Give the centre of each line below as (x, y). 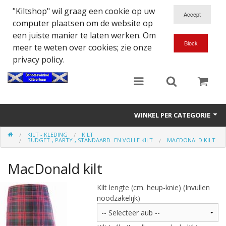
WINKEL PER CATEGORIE (173, 115)
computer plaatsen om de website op (83, 23)
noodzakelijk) (118, 198)
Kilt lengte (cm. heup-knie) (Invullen (153, 188)
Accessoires (26, 137)
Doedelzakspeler (32, 160)
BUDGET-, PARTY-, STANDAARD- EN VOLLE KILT (90, 140)
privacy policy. (39, 60)
